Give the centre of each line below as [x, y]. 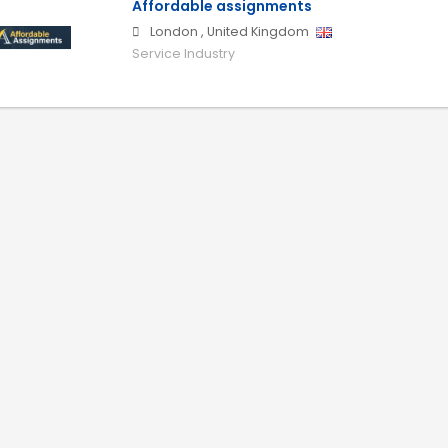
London [173, 32]
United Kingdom [257, 32]
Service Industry [183, 54]
